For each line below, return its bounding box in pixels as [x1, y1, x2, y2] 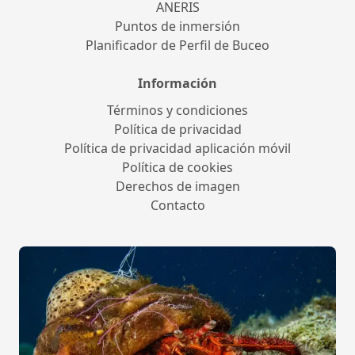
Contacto [150, 197, 205, 214]
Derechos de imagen [115, 177, 240, 195]
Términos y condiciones [107, 101, 248, 119]
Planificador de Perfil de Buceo [86, 36, 269, 54]
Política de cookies [122, 158, 233, 176]
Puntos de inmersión [115, 17, 240, 35]
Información [138, 74, 217, 92]
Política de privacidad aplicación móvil [64, 139, 291, 157]
